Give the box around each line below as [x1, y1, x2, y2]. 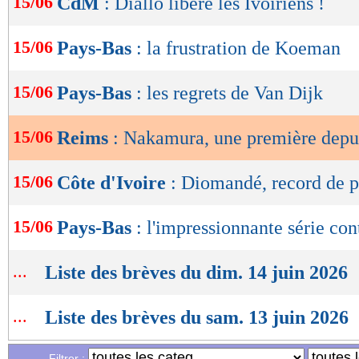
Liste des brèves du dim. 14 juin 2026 [45, 262, 348, 283]
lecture [26, 14, 87, 34]
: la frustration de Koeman [136, 38, 341, 58]
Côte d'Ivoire [57, 172, 171, 193]
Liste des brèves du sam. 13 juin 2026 [45, 307, 349, 328]
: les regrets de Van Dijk [136, 83, 323, 103]
